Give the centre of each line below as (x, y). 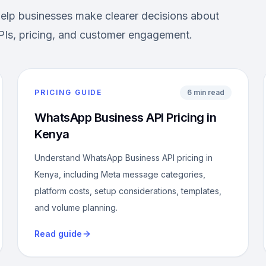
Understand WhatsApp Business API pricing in (124, 158)
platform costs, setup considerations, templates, (128, 191)
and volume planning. (76, 208)
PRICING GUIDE (69, 92)
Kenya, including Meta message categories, (120, 174)
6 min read (205, 92)
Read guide (58, 234)
